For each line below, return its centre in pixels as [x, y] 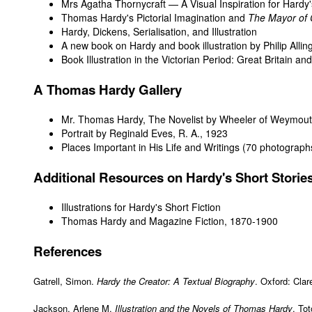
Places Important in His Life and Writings [150, 147]
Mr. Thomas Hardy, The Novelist [132, 119]
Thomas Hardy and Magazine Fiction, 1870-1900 [170, 220]
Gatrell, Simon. [65, 281]
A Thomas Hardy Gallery [108, 90]
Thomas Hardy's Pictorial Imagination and [155, 18]
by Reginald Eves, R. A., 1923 [161, 133]
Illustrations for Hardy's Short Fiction [141, 206]
